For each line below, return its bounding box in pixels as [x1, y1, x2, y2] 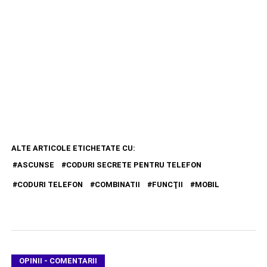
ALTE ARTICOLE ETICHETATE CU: [11, 143, 135, 153]
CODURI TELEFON [17, 179, 83, 189]
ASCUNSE [17, 160, 54, 169]
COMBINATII [94, 179, 140, 189]
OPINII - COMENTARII [18, 256, 97, 265]
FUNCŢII [151, 179, 183, 189]
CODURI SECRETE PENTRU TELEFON [66, 160, 201, 169]
